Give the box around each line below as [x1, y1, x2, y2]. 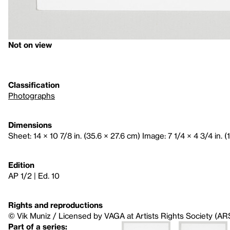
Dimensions [8, 120, 52, 129]
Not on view [8, 40, 52, 49]
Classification [8, 80, 60, 89]
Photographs [8, 91, 55, 100]
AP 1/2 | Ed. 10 [8, 171, 60, 180]
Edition [8, 160, 34, 169]
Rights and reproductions [8, 200, 103, 209]
